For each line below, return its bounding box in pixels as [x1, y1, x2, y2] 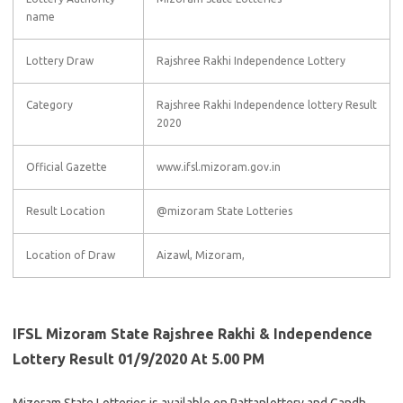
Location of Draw [26, 249, 115, 261]
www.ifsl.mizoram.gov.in [157, 161, 281, 173]
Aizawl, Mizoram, [157, 249, 245, 261]
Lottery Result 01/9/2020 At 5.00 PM [13, 351, 264, 367]
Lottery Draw [26, 55, 94, 67]
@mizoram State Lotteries [157, 205, 292, 217]
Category [26, 99, 73, 111]
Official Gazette [26, 161, 107, 173]
